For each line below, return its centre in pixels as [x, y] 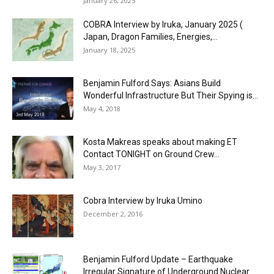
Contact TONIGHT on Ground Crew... [151, 154]
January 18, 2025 [109, 50]
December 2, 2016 [113, 214]
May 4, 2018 [102, 109]
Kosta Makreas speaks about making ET [160, 142]
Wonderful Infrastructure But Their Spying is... [171, 95]
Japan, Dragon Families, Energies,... [150, 37]
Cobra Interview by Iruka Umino [143, 201]
